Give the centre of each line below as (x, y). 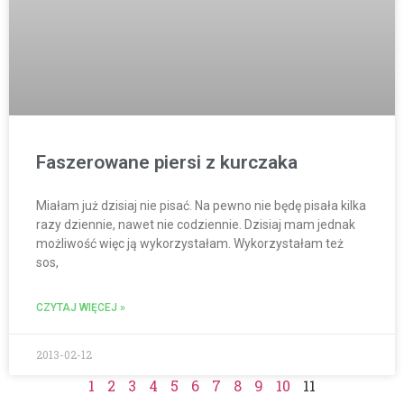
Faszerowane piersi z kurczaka (167, 163)
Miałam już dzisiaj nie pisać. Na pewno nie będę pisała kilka (201, 206)
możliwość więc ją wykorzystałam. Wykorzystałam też (190, 244)
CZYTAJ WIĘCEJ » (81, 308)
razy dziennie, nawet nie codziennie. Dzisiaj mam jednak (196, 225)
